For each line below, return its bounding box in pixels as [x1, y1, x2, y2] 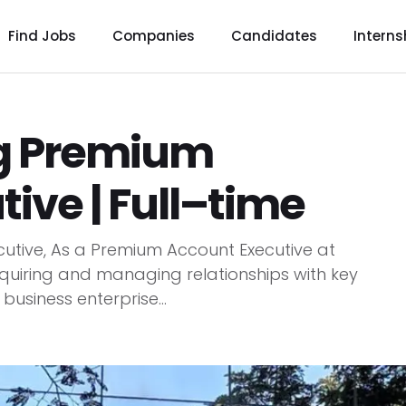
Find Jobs [7, 26, 76, 45]
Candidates [230, 26, 317, 45]
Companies [111, 26, 195, 45]
